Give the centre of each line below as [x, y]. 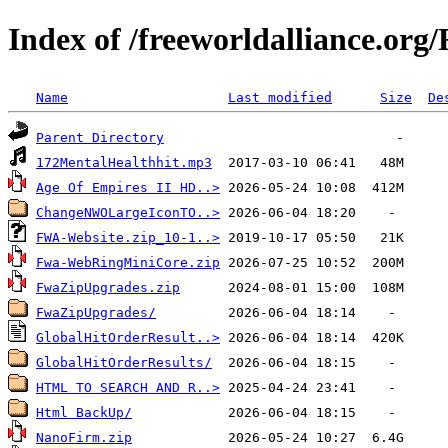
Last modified [280, 97]
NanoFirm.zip [84, 437]
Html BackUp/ [84, 412]
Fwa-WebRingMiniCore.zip [128, 262]
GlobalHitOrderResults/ [124, 362]
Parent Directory [100, 137]
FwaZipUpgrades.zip [108, 287]
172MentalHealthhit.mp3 [124, 162]
